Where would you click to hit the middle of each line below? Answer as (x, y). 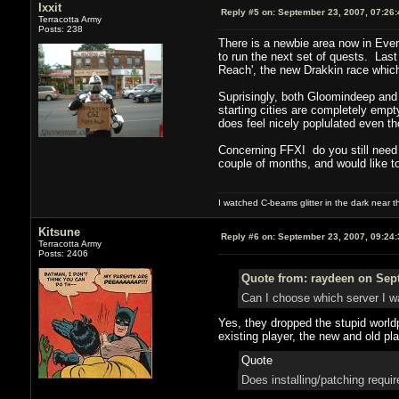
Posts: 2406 (63, 253)
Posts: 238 (60, 28)
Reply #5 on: (248, 12)
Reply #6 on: (248, 236)
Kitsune (59, 232)
